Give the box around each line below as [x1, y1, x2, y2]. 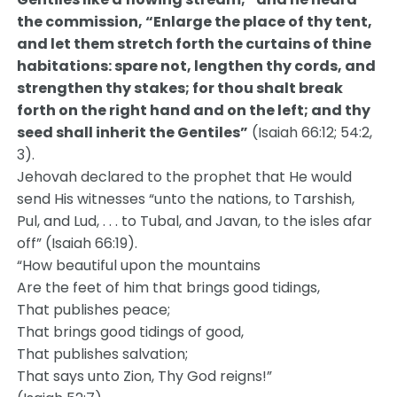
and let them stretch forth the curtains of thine [17, 34, 372, 54]
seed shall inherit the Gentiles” [17, 122, 249, 143]
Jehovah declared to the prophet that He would [17, 167, 353, 187]
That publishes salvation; [17, 344, 189, 364]
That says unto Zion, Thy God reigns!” [17, 366, 273, 386]
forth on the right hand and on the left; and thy [17, 100, 371, 121]
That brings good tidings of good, [17, 322, 245, 342]
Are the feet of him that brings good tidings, [17, 277, 321, 298]
